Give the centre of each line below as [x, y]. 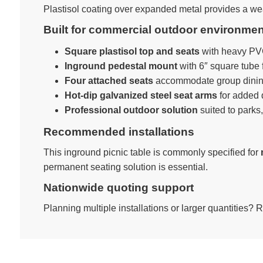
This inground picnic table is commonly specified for [152, 152]
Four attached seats [109, 81]
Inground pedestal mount [121, 66]
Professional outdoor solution [131, 110]
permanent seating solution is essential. [125, 167]
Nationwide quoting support [118, 188]
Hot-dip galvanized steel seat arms [141, 95]
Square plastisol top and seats [132, 51]
